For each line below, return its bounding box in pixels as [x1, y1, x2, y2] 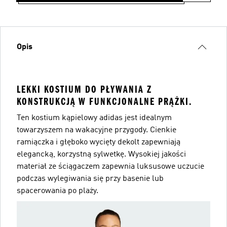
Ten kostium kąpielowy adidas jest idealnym [17, 113, 172, 122]
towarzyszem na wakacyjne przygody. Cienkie [17, 126, 176, 134]
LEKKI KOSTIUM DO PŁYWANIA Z [17, 83, 152, 95]
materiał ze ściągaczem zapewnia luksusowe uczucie [17, 162, 204, 171]
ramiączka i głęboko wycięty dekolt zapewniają [17, 138, 180, 146]
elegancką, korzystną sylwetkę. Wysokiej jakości [17, 150, 186, 159]
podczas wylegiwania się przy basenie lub [17, 174, 164, 183]
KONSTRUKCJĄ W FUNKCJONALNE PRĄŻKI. [17, 95, 192, 107]
